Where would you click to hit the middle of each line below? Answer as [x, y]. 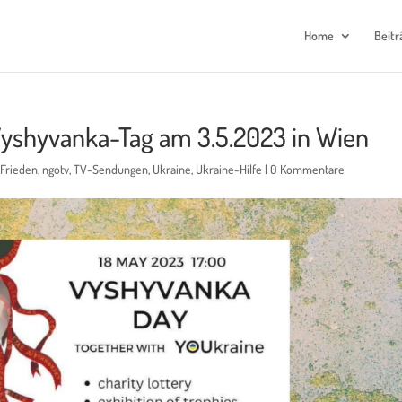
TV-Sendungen [111, 169]
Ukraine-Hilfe [229, 169]
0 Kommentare [308, 169]
